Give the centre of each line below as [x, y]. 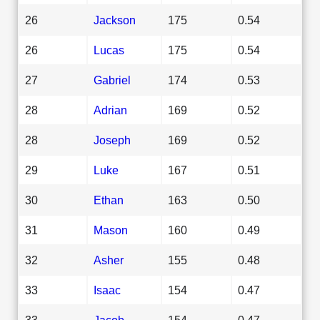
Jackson [115, 20]
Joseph [112, 140]
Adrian [110, 110]
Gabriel [112, 80]
